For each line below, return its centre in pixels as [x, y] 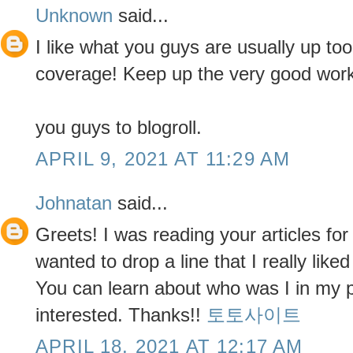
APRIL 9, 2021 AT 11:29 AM [163, 159]
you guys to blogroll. [119, 128]
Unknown [74, 16]
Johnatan [74, 203]
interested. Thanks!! [121, 315]
